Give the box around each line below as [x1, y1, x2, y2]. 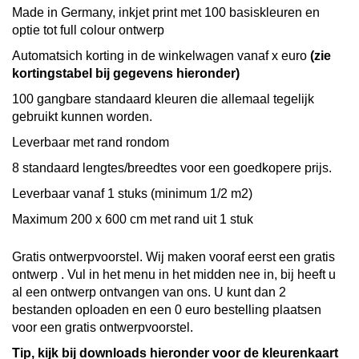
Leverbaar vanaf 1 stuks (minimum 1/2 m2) [12, 187, 252, 200]
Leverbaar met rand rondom [12, 135, 169, 149]
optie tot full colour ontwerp [12, 23, 164, 37]
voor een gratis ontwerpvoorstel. [12, 321, 193, 334]
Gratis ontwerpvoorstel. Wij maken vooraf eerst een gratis [12, 250, 335, 264]
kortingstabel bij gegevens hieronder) [12, 67, 240, 80]
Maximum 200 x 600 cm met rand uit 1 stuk [12, 212, 253, 226]
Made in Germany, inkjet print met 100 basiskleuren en [12, 6, 320, 19]
